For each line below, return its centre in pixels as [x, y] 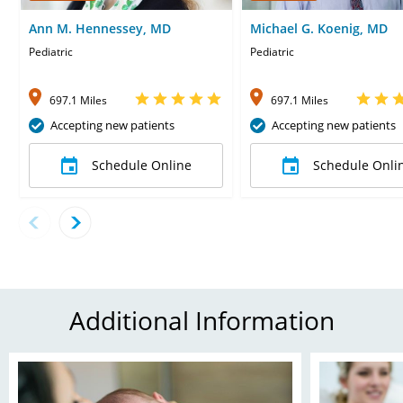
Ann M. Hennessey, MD [100, 28]
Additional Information [201, 320]
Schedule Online [141, 165]
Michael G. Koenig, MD [319, 28]
